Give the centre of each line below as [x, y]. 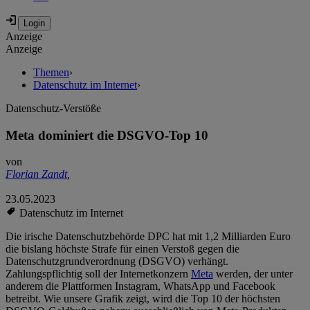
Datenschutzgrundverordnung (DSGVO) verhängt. [117, 262]
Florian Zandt [36, 174]
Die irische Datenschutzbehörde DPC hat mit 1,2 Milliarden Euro [148, 237]
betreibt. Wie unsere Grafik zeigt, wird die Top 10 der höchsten [143, 299]
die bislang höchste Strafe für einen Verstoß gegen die [122, 249]
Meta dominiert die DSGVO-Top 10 [107, 135]
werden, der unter [253, 274]
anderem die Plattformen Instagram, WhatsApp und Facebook [140, 286]
